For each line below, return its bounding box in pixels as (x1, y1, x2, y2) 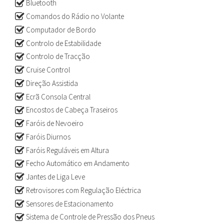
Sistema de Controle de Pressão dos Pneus (24, 212, 154, 222)
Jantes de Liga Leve (24, 172, 85, 181)
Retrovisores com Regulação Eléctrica (24, 185, 141, 195)
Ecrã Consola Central (24, 91, 90, 101)
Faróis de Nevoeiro (24, 118, 83, 128)
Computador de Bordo (24, 24, 96, 34)
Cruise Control (24, 65, 70, 74)
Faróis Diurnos (24, 131, 70, 141)
